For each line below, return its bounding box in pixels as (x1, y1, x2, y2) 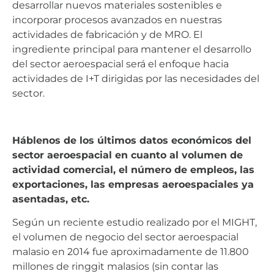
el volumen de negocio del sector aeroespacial (12, 231, 239, 243)
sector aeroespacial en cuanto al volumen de (12, 149, 243, 161)
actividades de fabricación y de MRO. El (12, 28, 202, 40)
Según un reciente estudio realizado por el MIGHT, (12, 217, 257, 229)
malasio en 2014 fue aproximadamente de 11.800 (12, 246, 249, 258)
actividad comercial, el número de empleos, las (12, 163, 254, 176)
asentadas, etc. (12, 193, 89, 205)
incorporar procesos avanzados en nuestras (12, 13, 222, 26)
